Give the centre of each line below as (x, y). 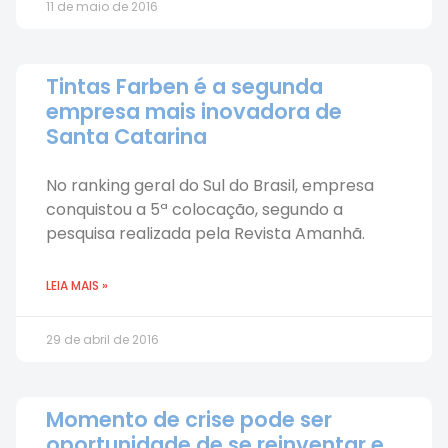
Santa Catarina (126, 136)
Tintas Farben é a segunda (184, 86)
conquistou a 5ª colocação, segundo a (194, 209)
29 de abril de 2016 (102, 339)
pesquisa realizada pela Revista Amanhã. (205, 233)
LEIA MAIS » (77, 285)
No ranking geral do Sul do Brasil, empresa (210, 185)
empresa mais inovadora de (194, 111)
